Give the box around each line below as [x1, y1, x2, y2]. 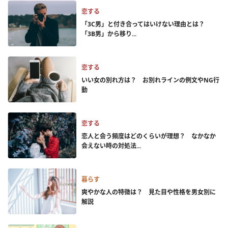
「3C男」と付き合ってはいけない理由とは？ [81, 20, 211, 28]
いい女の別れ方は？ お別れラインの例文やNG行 [81, 76, 219, 84]
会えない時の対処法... [81, 141, 141, 150]
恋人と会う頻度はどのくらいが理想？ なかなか [81, 132, 216, 140]
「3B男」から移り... [81, 30, 136, 38]
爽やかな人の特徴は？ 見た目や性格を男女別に [81, 188, 216, 196]
